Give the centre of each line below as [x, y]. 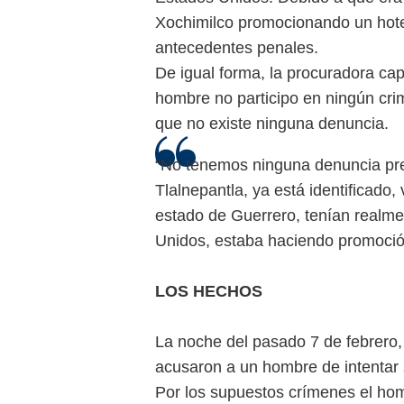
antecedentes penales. [237, 47]
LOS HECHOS [209, 292]
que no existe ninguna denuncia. [272, 123]
